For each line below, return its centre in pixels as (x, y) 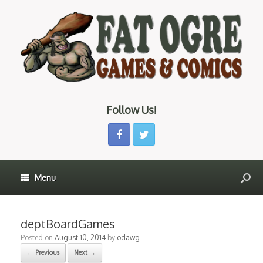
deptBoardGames (68, 224)
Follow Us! (131, 110)
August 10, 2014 (80, 238)
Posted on (38, 238)
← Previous (43, 253)
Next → (85, 253)
